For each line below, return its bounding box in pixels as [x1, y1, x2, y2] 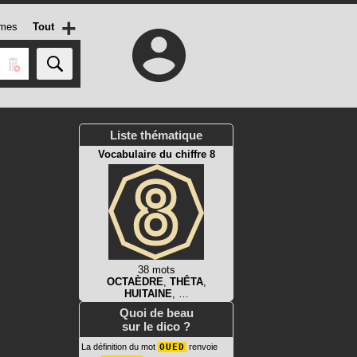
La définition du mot [81, 342, 158, 351]
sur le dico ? [122, 320, 190, 333]
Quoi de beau [119, 306, 194, 320]
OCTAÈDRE [106, 276, 163, 288]
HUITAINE [124, 288, 172, 300]
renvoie [186, 342, 218, 351]
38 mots [137, 264, 175, 276]
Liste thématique [110, 128, 202, 142]
